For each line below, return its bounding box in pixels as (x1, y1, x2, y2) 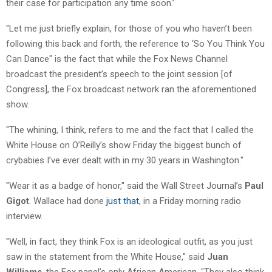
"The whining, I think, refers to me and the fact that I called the (6, 124, 254, 135)
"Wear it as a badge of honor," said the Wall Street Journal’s (6, 180, 245, 191)
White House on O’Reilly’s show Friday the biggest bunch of (6, 139, 242, 151)
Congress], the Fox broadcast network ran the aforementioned (6, 83, 256, 95)
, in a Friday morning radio (139, 195, 241, 206)
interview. (6, 210, 42, 222)
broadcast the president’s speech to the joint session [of (6, 68, 233, 80)
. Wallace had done (29, 195, 106, 206)
